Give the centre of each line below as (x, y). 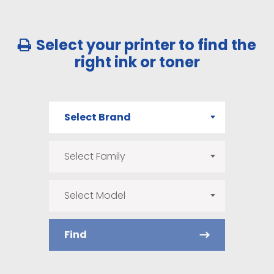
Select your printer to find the (146, 45)
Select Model (95, 195)
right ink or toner (137, 62)
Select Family (95, 156)
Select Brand (98, 117)
